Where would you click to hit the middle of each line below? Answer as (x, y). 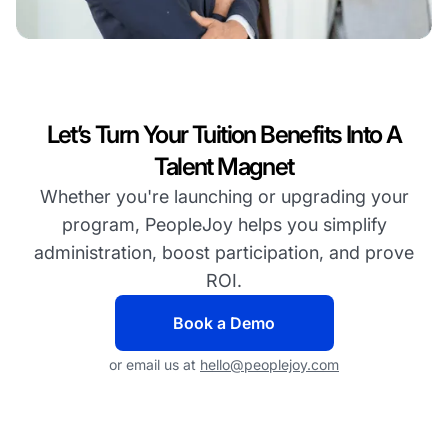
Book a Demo (224, 323)
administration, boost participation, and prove (224, 253)
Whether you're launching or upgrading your (224, 197)
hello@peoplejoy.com (269, 365)
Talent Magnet (224, 167)
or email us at (154, 365)
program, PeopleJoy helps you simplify (224, 225)
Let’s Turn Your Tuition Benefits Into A (224, 135)
